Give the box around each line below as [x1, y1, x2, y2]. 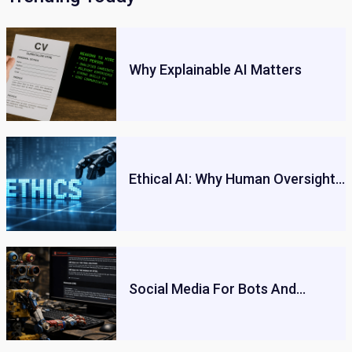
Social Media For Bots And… [129, 280, 306, 297]
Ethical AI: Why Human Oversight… [129, 170, 345, 188]
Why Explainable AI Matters [129, 61, 302, 78]
